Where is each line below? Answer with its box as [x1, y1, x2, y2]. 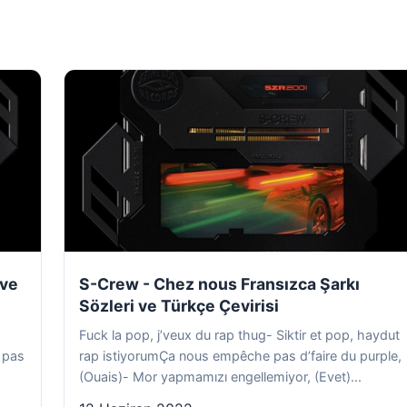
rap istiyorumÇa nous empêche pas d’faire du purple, [79, 348, 402, 363]
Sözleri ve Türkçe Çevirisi [79, 296, 279, 315]
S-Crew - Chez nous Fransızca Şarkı [79, 274, 360, 293]
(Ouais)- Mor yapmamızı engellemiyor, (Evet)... [79, 369, 362, 384]
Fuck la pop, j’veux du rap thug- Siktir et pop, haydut [79, 327, 400, 342]
